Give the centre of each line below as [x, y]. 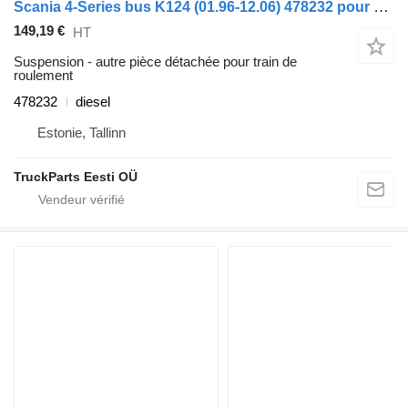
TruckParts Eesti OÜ [76, 177]
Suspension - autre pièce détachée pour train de [155, 62]
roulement [43, 76]
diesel [93, 102]
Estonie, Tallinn [82, 133]
